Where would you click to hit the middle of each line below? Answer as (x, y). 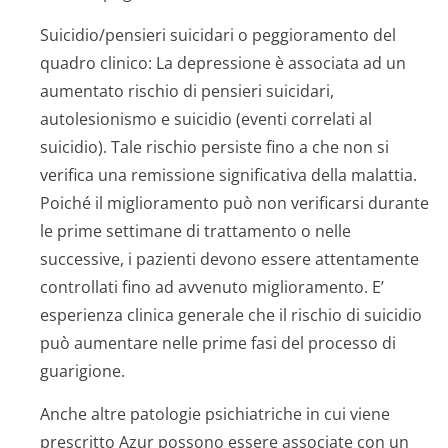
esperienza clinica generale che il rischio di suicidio (231, 315)
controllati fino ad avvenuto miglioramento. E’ (212, 287)
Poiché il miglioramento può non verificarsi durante (234, 203)
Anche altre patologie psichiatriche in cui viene (215, 414)
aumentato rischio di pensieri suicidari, (187, 91)
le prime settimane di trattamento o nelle (195, 231)
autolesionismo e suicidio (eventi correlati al (206, 119)
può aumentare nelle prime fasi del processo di (218, 343)
